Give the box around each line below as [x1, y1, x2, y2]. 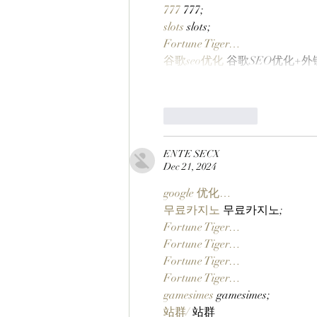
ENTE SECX [163, 147, 220, 160]
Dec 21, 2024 [163, 160, 217, 173]
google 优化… [163, 185, 231, 200]
